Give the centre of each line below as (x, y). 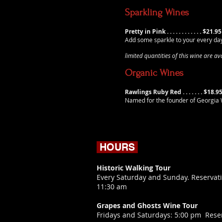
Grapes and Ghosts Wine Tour (147, 205)
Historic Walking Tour (134, 168)
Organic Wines (154, 73)
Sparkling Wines (157, 12)
